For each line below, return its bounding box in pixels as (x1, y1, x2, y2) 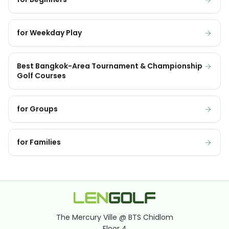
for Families (17, 137, 61, 147)
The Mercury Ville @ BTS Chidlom (56, 212, 173, 222)
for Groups (17, 104, 58, 114)
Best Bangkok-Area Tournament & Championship (17, 61, 202, 71)
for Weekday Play (17, 28, 82, 38)
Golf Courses (17, 71, 66, 81)
